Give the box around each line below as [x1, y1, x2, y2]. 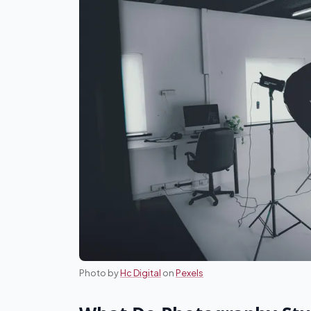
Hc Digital [120, 267, 161, 279]
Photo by [79, 267, 120, 279]
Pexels [176, 267, 203, 279]
